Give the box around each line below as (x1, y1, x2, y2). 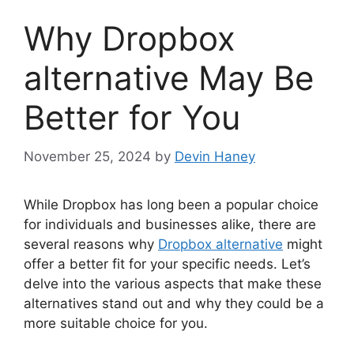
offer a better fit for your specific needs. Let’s (24, 255, 311, 272)
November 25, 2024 (24, 148, 151, 164)
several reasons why (24, 235, 158, 252)
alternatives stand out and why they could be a (24, 295, 324, 311)
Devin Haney (175, 148, 255, 164)
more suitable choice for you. (24, 314, 208, 331)
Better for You (24, 97, 240, 138)
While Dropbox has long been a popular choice (24, 196, 318, 213)
